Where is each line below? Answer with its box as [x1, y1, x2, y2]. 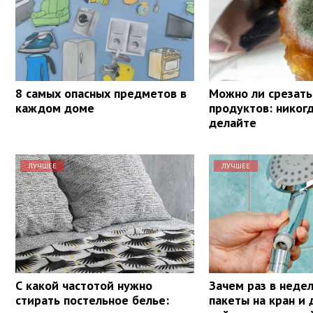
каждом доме [15, 99, 94, 116]
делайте [209, 114, 257, 131]
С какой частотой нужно [15, 277, 152, 293]
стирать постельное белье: [15, 291, 169, 308]
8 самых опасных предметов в [15, 85, 187, 101]
